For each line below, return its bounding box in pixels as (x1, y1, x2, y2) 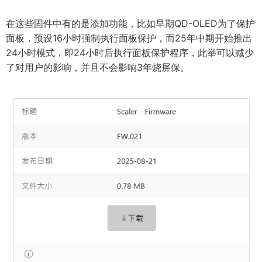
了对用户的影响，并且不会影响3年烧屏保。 (6, 61, 189, 74)
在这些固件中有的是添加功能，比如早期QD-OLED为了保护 (6, 18, 255, 30)
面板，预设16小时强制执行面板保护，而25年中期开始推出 (6, 32, 252, 44)
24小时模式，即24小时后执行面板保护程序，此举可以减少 (6, 47, 254, 59)
